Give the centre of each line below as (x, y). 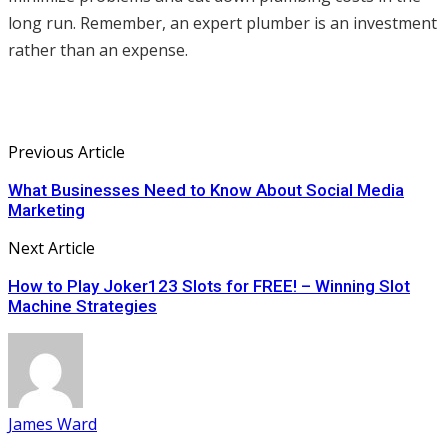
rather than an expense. (98, 50)
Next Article (51, 248)
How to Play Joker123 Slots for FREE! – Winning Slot (209, 286)
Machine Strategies (82, 306)
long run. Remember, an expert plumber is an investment (222, 23)
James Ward (52, 424)
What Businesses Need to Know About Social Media (206, 190)
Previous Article (66, 152)
